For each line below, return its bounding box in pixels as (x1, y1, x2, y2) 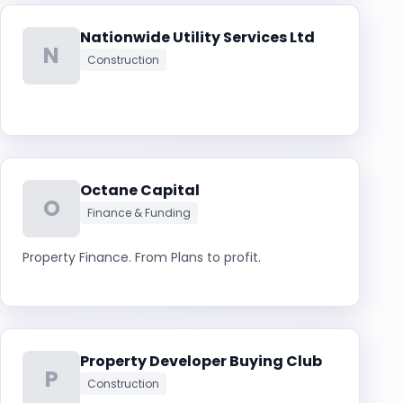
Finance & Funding (87, 205, 191, 220)
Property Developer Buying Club (80, 351, 322, 372)
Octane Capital (80, 180, 200, 201)
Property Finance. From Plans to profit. (22, 248, 261, 266)
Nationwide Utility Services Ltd (80, 27, 315, 48)
